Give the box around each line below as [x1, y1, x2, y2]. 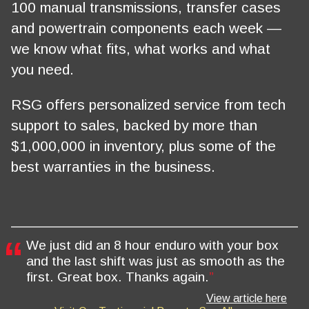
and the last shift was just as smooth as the [26, 254, 286, 269]
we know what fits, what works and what [11, 40, 270, 57]
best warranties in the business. [11, 158, 215, 175]
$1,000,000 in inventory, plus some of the [11, 137, 276, 154]
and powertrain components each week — [11, 19, 281, 36]
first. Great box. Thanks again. [26, 270, 210, 285]
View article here [206, 292, 287, 304]
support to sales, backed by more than [11, 117, 257, 133]
